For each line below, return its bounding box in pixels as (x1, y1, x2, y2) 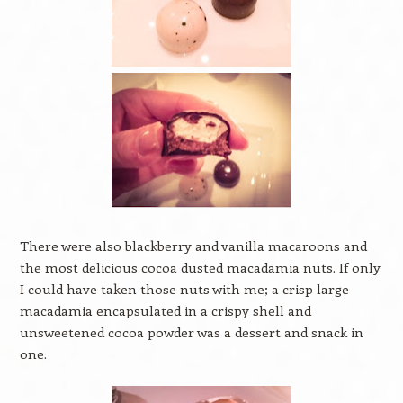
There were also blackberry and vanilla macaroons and (19, 237, 367, 255)
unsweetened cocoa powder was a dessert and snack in (19, 323, 363, 341)
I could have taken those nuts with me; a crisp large (19, 280, 349, 298)
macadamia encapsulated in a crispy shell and (19, 301, 311, 319)
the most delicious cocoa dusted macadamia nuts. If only (19, 258, 381, 276)
